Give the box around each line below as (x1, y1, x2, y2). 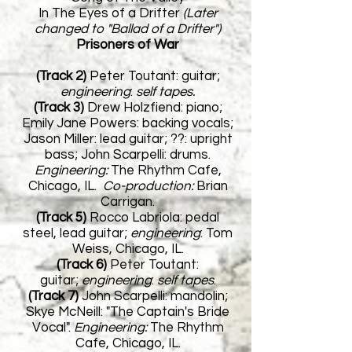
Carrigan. (101, 195, 155, 209)
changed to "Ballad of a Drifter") (35, 22, 221, 36)
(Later (182, 6, 218, 20)
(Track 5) (36, 211, 90, 225)
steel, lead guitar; (23, 226, 130, 240)
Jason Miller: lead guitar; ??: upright (23, 132, 233, 146)
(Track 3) (33, 101, 84, 115)
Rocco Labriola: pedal (90, 211, 219, 225)
